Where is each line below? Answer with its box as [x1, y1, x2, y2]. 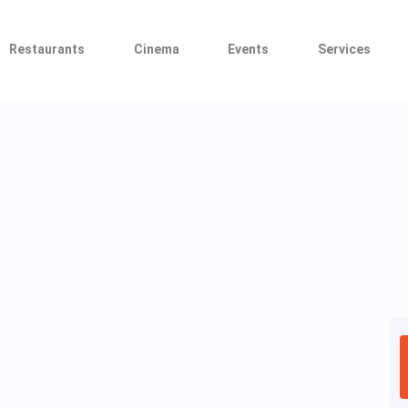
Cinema [133, 41, 179, 56]
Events [228, 41, 270, 56]
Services [317, 41, 371, 56]
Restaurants [9, 41, 86, 56]
